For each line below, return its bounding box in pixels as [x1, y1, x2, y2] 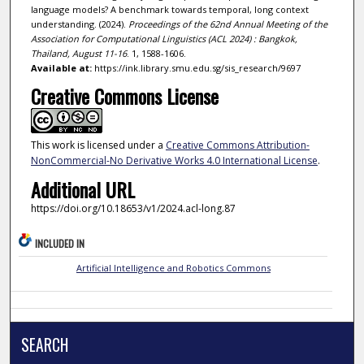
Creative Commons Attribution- [165, 138, 310, 153]
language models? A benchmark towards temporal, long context [30, 3, 309, 16]
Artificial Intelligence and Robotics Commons [76, 262, 271, 275]
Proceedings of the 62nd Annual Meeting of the [128, 18, 327, 31]
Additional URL [30, 174, 135, 204]
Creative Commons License [30, 81, 219, 111]
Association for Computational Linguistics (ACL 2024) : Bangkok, [30, 32, 297, 45]
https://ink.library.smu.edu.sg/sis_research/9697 [91, 62, 301, 75]
